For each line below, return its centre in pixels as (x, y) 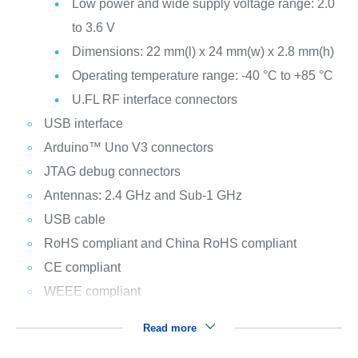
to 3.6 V (93, 28)
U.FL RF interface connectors (154, 100)
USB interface (83, 124)
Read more (171, 328)
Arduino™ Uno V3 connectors (128, 148)
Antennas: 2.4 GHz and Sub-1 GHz (143, 196)
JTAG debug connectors (112, 172)
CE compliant (82, 268)
